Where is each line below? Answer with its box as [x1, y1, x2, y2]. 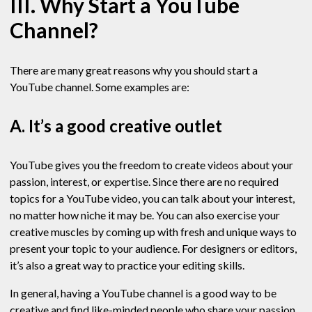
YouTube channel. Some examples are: [10, 80, 189, 94]
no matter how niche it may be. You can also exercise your [10, 208, 280, 222]
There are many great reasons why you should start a [10, 63, 258, 77]
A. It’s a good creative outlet [10, 116, 222, 136]
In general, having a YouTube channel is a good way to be [10, 286, 276, 300]
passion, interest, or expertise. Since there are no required [10, 175, 279, 189]
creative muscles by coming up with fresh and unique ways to [10, 225, 297, 239]
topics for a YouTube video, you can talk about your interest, [10, 192, 295, 205]
